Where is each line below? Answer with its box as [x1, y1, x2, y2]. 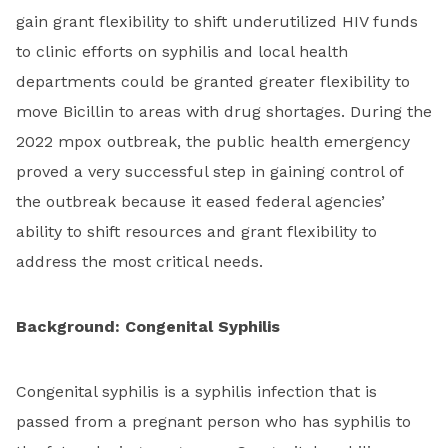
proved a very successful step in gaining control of [16, 162, 403, 182]
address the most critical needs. [16, 252, 268, 272]
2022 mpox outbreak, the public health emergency [16, 132, 410, 152]
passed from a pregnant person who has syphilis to [16, 412, 411, 432]
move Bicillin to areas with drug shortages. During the [16, 102, 432, 122]
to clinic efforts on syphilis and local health [16, 42, 348, 62]
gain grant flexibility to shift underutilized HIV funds [16, 12, 418, 32]
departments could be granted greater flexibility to [16, 72, 410, 92]
